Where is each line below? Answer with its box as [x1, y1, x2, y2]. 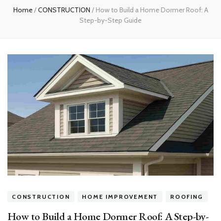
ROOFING [170, 192, 203, 200]
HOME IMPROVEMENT [82, 192, 158, 200]
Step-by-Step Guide [79, 16, 142, 25]
